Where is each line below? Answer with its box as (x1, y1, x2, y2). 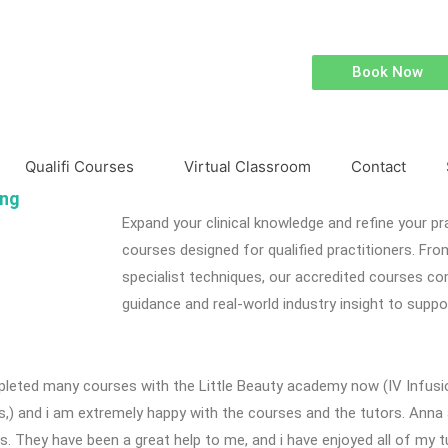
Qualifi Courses (25, 157, 134, 177)
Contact (351, 157, 406, 177)
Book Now (351, 62, 423, 81)
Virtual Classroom (184, 157, 311, 177)
